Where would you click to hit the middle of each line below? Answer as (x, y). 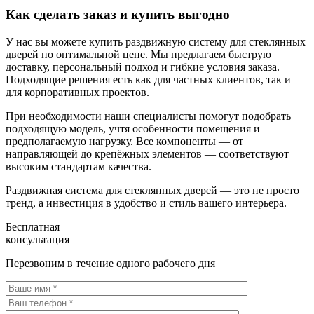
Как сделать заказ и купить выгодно (118, 14)
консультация (37, 239)
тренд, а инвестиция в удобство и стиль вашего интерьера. (146, 203)
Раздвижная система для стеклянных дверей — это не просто (152, 190)
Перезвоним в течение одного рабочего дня (110, 263)
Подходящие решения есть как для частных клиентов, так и (148, 79)
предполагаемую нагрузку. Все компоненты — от (124, 141)
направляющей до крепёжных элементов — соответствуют (147, 153)
